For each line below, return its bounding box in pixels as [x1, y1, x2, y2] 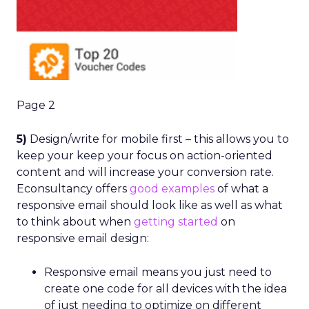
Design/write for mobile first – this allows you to [27, 132, 289, 146]
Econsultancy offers [17, 182, 130, 195]
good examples [130, 182, 215, 195]
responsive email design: [17, 232, 149, 245]
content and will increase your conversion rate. [17, 166, 274, 179]
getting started [134, 215, 218, 228]
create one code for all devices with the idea [44, 282, 287, 295]
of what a [215, 182, 268, 195]
